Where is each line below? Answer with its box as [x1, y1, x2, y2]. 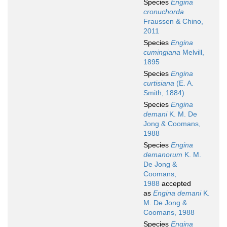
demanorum [143, 150, 182, 159]
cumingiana [143, 48, 180, 57]
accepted [160, 179, 191, 188]
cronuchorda [143, 8, 184, 16]
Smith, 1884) [143, 89, 184, 97]
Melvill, [180, 48, 204, 57]
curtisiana [143, 79, 174, 88]
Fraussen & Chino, [143, 17, 203, 26]
